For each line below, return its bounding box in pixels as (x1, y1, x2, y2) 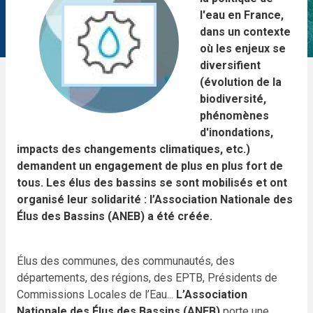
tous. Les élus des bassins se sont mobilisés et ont (17, 176, 287, 189)
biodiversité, (200, 92, 266, 105)
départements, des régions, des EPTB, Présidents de (17, 271, 277, 284)
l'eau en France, (200, 8, 284, 22)
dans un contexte (200, 25, 291, 38)
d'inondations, (200, 126, 273, 139)
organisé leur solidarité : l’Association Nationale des (17, 193, 293, 206)
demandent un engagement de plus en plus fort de (17, 159, 283, 173)
